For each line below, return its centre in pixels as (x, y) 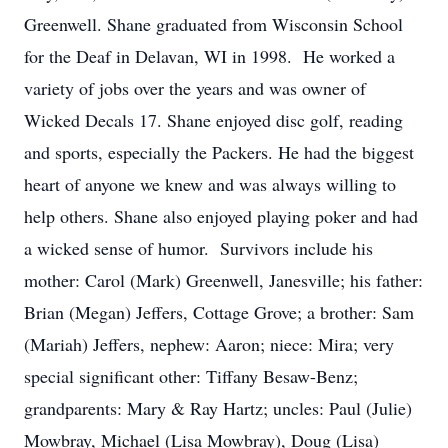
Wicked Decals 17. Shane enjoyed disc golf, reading (213, 120)
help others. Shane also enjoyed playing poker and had (221, 216)
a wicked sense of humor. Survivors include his (198, 248)
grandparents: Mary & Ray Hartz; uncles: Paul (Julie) (218, 408)
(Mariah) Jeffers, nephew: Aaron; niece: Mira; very (209, 344)
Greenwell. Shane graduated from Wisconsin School (213, 24)
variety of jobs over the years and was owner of (195, 88)
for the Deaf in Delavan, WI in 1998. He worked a (209, 56)
